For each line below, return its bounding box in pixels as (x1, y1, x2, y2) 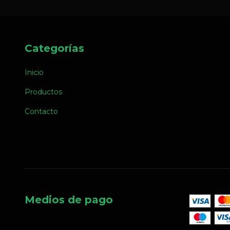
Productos (25, 87, 62, 97)
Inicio (25, 68, 44, 78)
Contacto (25, 107, 58, 117)
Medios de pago (25, 194, 113, 206)
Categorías (25, 42, 84, 54)
